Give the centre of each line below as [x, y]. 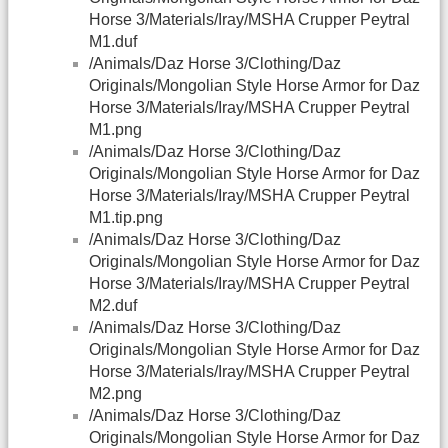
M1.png [115, 130]
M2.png [115, 394]
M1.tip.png [126, 218]
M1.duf [113, 42]
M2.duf [113, 306]
